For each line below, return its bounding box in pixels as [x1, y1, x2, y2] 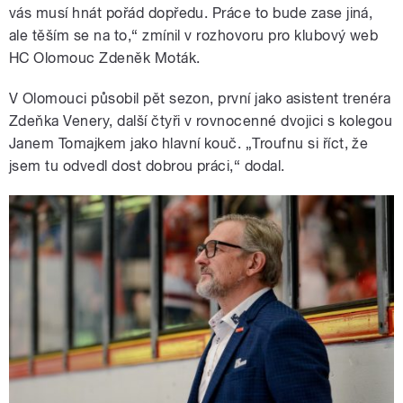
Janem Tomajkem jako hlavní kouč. [9, 135, 246, 153]
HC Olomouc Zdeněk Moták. [9, 49, 201, 67]
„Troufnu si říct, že [245, 135, 369, 153]
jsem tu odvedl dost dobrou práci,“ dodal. [9, 157, 285, 175]
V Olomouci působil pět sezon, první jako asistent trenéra [9, 90, 391, 108]
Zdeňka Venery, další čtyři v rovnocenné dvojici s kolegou [9, 112, 393, 130]
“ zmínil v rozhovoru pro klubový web [131, 27, 379, 45]
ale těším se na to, [9, 27, 132, 45]
